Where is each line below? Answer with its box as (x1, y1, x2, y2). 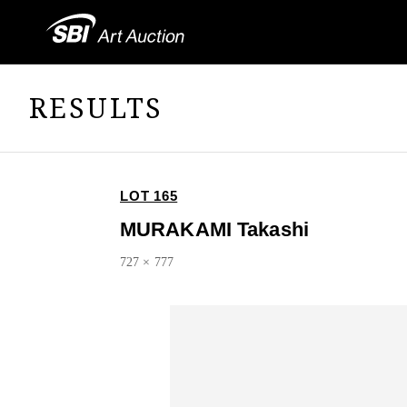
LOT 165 (120, 188, 178, 204)
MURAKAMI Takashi (120, 218, 309, 242)
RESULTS (29, 88, 164, 126)
